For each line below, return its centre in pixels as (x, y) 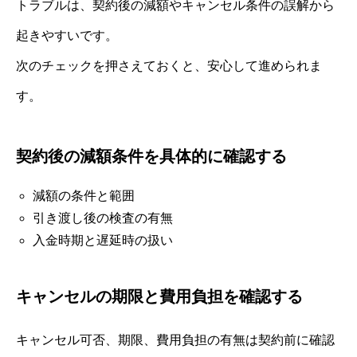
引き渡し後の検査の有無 (102, 218)
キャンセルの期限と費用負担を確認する (159, 296)
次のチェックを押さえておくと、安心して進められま (169, 65)
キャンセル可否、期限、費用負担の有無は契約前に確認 (175, 339)
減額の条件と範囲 (83, 195)
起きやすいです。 (67, 35)
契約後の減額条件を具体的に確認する (151, 156)
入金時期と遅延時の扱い (102, 240)
